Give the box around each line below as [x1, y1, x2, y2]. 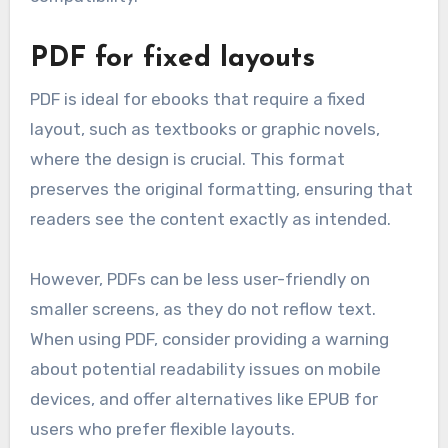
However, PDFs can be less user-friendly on [29, 268, 370, 289]
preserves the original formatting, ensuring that [29, 178, 413, 199]
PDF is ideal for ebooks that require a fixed [29, 88, 365, 109]
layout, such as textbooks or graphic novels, [29, 118, 380, 139]
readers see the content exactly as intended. [29, 208, 391, 229]
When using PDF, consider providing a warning [29, 328, 389, 349]
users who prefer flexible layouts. [29, 418, 295, 439]
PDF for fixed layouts [29, 45, 315, 74]
